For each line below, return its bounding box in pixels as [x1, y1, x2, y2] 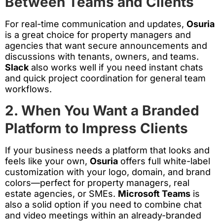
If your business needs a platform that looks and [5, 145, 210, 156]
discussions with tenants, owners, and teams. [5, 51, 199, 62]
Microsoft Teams [118, 188, 190, 199]
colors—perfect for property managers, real [5, 178, 189, 188]
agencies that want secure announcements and [5, 40, 207, 51]
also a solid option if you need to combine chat [5, 199, 202, 210]
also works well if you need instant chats [29, 62, 203, 73]
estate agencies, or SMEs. [5, 188, 118, 199]
